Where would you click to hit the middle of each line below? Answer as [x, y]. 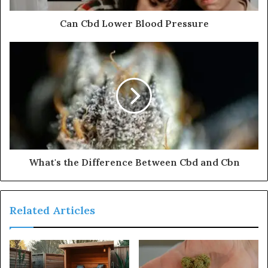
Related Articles [52, 211]
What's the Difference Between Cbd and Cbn [134, 162]
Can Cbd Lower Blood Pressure [134, 24]
